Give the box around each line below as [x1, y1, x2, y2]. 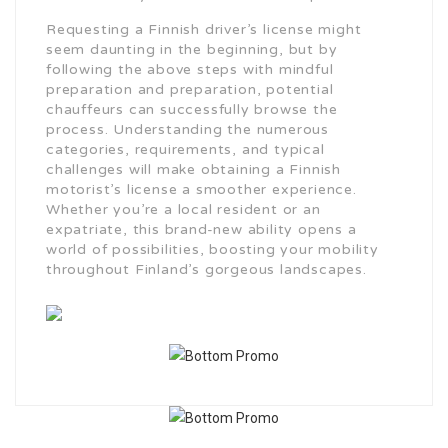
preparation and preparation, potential [46, 81, 334, 99]
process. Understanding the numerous [46, 121, 330, 139]
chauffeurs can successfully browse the [46, 101, 338, 119]
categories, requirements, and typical [46, 141, 325, 159]
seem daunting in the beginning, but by [46, 41, 338, 59]
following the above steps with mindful [46, 61, 334, 79]
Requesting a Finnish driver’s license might [46, 21, 362, 39]
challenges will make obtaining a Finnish [46, 161, 341, 179]
